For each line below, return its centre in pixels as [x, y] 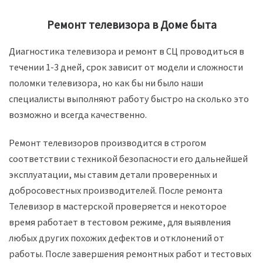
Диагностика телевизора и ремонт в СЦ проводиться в [127, 51]
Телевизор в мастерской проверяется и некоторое [118, 206]
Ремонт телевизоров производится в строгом [107, 142]
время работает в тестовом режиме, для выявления [120, 222]
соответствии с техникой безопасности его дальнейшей [128, 158]
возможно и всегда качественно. [78, 115]
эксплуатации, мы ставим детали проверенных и [113, 174]
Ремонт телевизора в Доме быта [131, 24]
